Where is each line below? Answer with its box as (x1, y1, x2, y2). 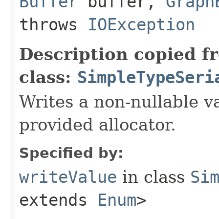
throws (19, 14, 88, 34)
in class (117, 167, 190, 187)
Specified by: (19, 144, 124, 161)
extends (19, 190, 97, 210)
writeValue (19, 167, 117, 187)
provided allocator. (19, 114, 176, 134)
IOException (88, 14, 195, 34)
